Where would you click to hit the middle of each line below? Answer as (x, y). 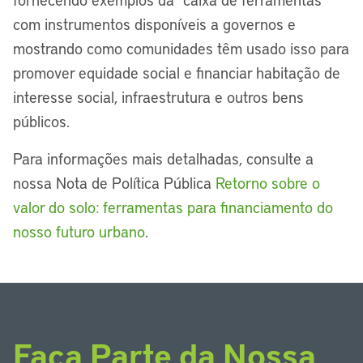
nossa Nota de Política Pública (114, 183)
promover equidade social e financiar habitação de (177, 73)
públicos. (41, 121)
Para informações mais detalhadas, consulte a (163, 158)
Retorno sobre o (268, 183)
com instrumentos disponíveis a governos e (154, 24)
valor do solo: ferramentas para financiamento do (173, 207)
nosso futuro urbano (79, 231)
